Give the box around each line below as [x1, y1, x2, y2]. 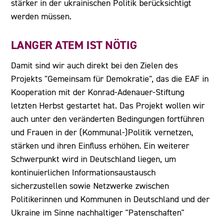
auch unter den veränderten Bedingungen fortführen [11, 113, 205, 124]
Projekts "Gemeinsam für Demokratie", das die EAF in [11, 73, 209, 84]
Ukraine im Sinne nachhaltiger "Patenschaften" [11, 207, 185, 218]
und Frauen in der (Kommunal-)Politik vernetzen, [11, 127, 194, 138]
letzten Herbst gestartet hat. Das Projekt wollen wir [11, 100, 205, 111]
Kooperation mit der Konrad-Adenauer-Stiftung [11, 87, 185, 98]
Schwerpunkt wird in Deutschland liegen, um [11, 154, 176, 165]
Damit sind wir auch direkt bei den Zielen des [11, 60, 178, 71]
